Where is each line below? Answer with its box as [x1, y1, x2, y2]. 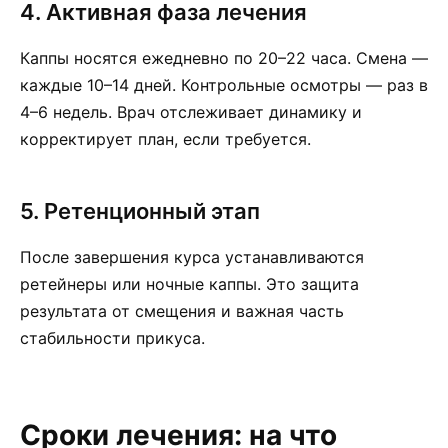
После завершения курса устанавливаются [20, 247, 364, 267]
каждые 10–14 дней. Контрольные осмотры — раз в [20, 75, 428, 95]
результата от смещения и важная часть [20, 301, 344, 321]
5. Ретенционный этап [20, 198, 260, 224]
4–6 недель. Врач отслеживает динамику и [20, 102, 362, 122]
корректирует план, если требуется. [20, 129, 311, 149]
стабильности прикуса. [20, 328, 205, 348]
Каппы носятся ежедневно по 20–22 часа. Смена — [20, 48, 428, 68]
